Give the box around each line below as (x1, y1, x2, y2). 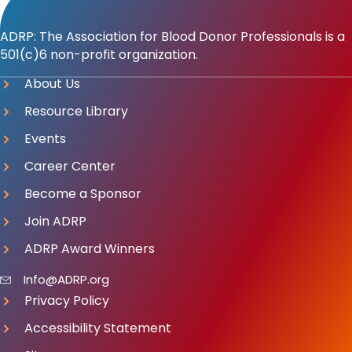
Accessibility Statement (24, 318, 171, 337)
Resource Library (24, 101, 128, 120)
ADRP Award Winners (24, 239, 155, 258)
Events (24, 129, 66, 148)
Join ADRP (24, 211, 86, 230)
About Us (24, 74, 80, 93)
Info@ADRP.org (24, 270, 109, 288)
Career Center (24, 156, 115, 175)
